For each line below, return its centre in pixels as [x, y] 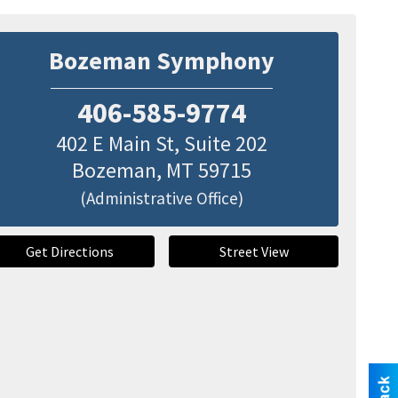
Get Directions [70, 251]
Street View [254, 251]
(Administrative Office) [162, 198]
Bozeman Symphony [162, 60]
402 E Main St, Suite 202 [162, 143]
